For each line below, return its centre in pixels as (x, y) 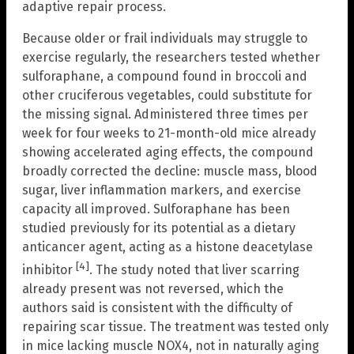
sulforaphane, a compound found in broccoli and (165, 77)
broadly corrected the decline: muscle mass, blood (170, 171)
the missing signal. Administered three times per (165, 115)
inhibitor (49, 270)
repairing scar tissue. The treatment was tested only (175, 327)
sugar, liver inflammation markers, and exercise (162, 190)
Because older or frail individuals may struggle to (165, 39)
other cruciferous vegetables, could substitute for (167, 96)
